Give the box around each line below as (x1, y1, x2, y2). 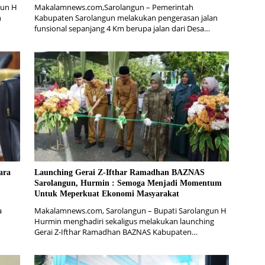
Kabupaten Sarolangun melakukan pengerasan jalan (34, 12, 218, 24)
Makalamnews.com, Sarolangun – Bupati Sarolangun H (34, 205, 227, 216)
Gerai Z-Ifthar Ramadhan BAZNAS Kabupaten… (34, 226, 198, 237)
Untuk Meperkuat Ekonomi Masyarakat (34, 189, 179, 198)
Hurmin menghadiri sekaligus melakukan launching (34, 215, 214, 227)
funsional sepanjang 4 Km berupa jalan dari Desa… (34, 23, 210, 34)
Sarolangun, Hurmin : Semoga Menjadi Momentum (34, 178, 222, 188)
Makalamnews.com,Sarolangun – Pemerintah (34, 2, 193, 13)
